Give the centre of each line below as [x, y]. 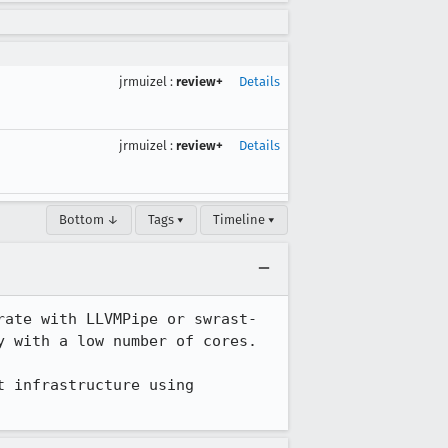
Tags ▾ [166, 219]
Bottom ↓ [89, 219]
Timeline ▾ [244, 219]
